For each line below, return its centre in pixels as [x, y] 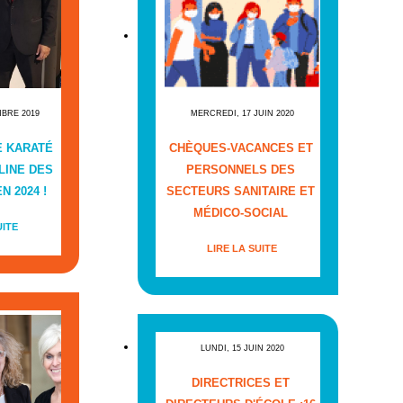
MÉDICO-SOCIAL [241, 213]
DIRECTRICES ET [241, 383]
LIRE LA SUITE [242, 249]
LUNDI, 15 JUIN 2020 [242, 349]
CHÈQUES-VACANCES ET [241, 148]
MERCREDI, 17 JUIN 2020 [242, 114]
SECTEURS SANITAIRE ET [241, 192]
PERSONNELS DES [241, 170]
